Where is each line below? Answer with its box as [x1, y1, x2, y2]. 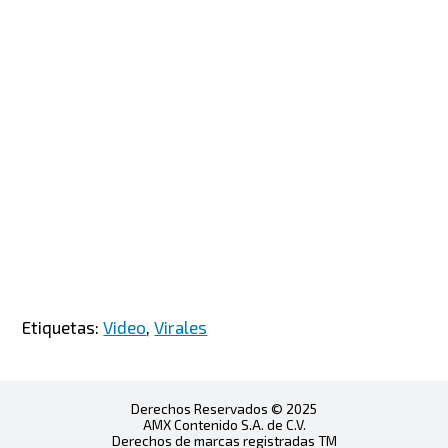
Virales [154, 317, 208, 338]
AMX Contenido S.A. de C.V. [142, 416, 306, 434]
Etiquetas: [22, 317, 104, 338]
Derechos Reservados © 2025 [131, 400, 317, 418]
